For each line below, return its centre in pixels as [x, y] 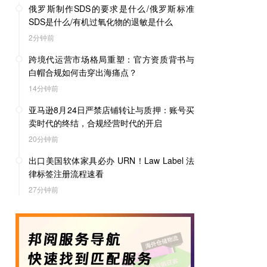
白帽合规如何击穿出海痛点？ [83, 72]
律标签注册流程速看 [66, 173]
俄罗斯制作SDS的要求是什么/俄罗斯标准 [111, 8]
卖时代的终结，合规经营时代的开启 [95, 123]
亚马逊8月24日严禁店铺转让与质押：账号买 [111, 110]
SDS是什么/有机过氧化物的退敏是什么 [101, 21]
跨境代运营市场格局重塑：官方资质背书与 [111, 59]
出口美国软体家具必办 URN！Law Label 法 [111, 160]
